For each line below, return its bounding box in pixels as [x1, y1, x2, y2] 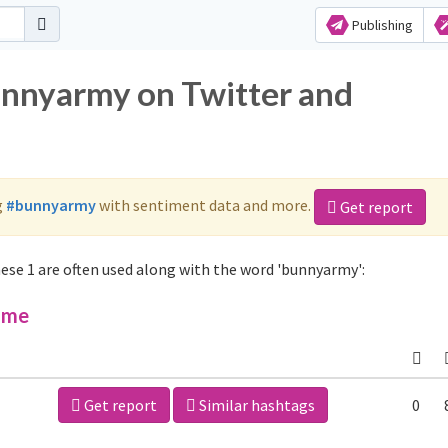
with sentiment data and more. [96, 194, 314, 215]
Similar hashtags [196, 395, 315, 415]
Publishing [348, 16, 413, 34]
